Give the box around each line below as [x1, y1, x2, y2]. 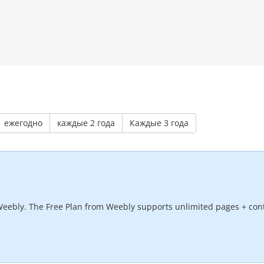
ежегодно [4, 117, 42, 129]
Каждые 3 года [130, 117, 189, 129]
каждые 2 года [57, 117, 115, 129]
